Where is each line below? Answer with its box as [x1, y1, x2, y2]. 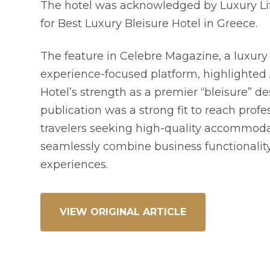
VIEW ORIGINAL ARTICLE [60, 206, 187, 218]
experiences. [40, 158, 108, 171]
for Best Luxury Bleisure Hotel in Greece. [40, 17, 258, 30]
